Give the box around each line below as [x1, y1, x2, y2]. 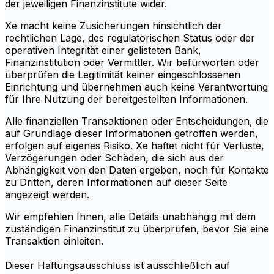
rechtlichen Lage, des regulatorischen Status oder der [5, 32, 255, 45]
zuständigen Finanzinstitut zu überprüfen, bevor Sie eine [5, 223, 269, 235]
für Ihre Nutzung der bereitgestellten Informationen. [5, 93, 248, 106]
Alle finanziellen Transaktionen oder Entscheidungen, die [5, 115, 268, 128]
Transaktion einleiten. [5, 235, 103, 248]
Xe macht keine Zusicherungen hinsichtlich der [5, 20, 222, 32]
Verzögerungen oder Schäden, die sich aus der [5, 152, 224, 165]
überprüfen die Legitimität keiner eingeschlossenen [5, 68, 240, 81]
